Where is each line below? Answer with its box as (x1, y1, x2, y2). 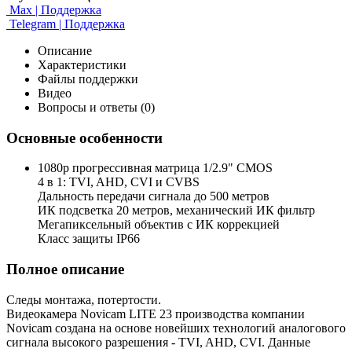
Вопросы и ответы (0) (38, 100, 155, 114)
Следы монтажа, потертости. (6, 292, 161, 306)
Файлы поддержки (38, 71, 138, 86)
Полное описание (6, 261, 124, 278)
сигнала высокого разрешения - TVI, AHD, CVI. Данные (6, 335, 310, 349)
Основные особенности (6, 129, 163, 146)
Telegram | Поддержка (6, 16, 125, 31)
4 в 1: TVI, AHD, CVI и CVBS (38, 175, 200, 189)
